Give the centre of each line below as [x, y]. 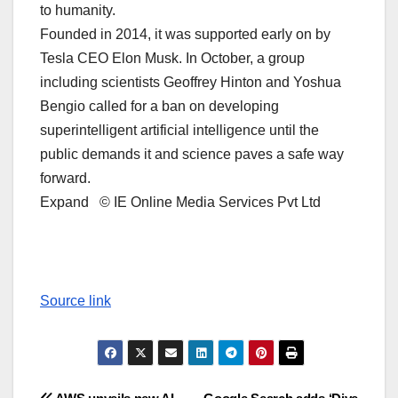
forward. [67, 179]
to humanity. [78, 11]
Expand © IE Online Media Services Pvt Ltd [180, 203]
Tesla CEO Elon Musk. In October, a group [172, 59]
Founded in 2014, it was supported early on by [185, 35]
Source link [76, 301]
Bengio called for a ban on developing [159, 107]
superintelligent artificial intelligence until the [179, 131]
